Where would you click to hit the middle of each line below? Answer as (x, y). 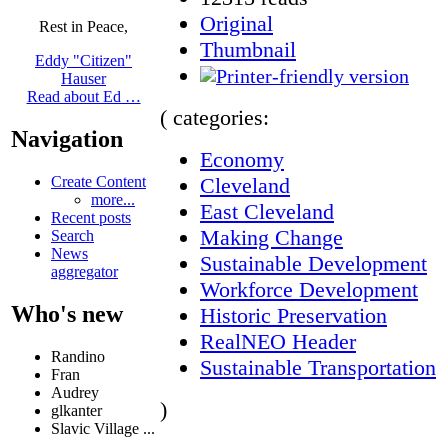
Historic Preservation (293, 315)
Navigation (67, 139)
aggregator (84, 272)
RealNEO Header (278, 341)
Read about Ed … (83, 97)
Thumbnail (248, 49)
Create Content (98, 182)
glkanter (76, 411)
